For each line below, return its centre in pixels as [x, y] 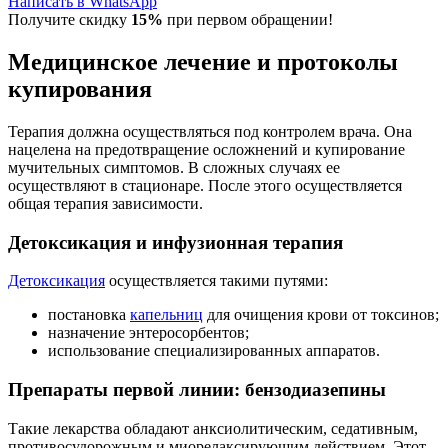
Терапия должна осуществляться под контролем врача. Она [210, 131]
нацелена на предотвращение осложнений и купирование [206, 149]
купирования [80, 88]
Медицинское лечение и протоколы [203, 61]
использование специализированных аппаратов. [214, 351]
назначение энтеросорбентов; [148, 333]
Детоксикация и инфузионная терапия [175, 242]
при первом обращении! [250, 20]
